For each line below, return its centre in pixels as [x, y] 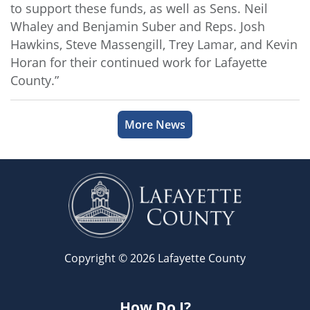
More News [155, 125]
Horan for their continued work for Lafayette [139, 63]
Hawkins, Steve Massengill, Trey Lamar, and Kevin [154, 45]
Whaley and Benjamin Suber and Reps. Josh [138, 27]
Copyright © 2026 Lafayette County [155, 258]
